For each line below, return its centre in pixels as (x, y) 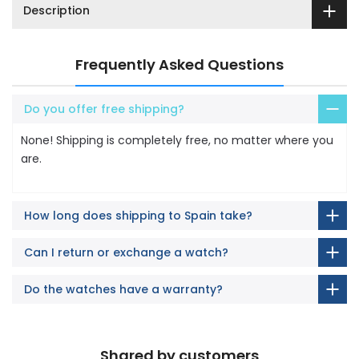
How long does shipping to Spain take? (138, 215)
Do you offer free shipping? (104, 109)
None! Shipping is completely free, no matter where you (177, 140)
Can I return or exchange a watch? (126, 252)
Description (55, 11)
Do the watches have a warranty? (123, 289)
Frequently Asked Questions (179, 64)
